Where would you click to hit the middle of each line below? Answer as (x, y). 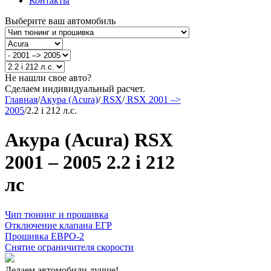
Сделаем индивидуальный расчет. (75, 89)
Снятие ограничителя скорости (69, 247)
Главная (21, 100)
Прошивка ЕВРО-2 (44, 236)
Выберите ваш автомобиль (60, 21)
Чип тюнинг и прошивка (57, 214)
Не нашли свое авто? (48, 78)
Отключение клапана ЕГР (58, 225)
